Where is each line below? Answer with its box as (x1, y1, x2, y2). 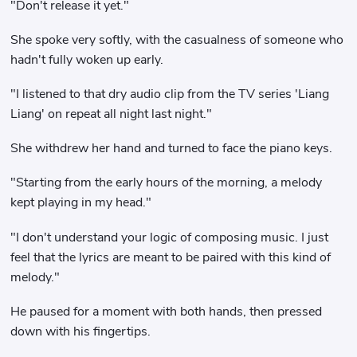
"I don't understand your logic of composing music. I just (10, 228, 329, 246)
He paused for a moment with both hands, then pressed (10, 302, 323, 320)
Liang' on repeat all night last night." (10, 105, 213, 123)
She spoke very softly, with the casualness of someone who (10, 30, 344, 49)
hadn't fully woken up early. (10, 50, 164, 69)
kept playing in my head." (10, 194, 152, 212)
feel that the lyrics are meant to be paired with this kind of (10, 248, 331, 266)
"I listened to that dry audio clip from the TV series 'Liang (10, 85, 330, 103)
